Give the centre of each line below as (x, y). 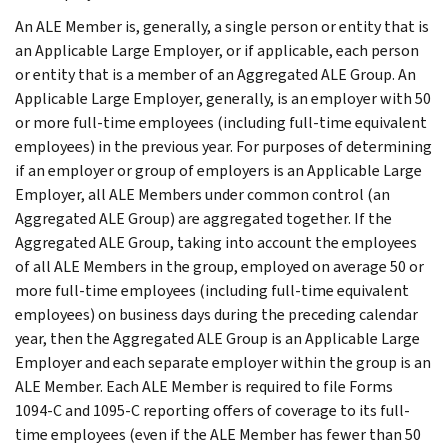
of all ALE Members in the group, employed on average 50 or (219, 266)
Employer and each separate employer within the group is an (223, 362)
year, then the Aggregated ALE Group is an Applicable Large (217, 338)
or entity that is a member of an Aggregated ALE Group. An (215, 74)
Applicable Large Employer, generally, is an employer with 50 (223, 98)
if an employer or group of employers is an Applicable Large (218, 170)
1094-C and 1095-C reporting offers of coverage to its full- (212, 410)
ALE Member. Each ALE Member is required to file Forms (204, 386)
